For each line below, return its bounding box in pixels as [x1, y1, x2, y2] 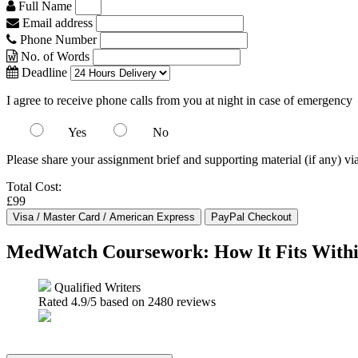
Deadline [18, 66, 67, 79]
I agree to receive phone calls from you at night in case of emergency [6, 93, 352, 107]
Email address [19, 16, 93, 30]
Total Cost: [6, 180, 62, 193]
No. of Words [18, 50, 93, 63]
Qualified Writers [51, 280, 141, 294]
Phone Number [17, 33, 100, 46]
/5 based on [87, 294, 148, 308]
